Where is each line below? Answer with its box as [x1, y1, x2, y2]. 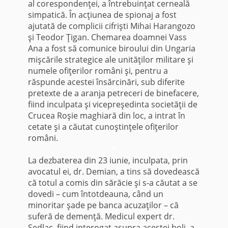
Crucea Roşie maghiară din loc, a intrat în [27, 110, 185, 122]
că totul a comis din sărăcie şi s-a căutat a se [27, 177, 197, 189]
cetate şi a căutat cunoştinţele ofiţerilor [27, 121, 179, 133]
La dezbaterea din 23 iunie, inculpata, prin [27, 155, 188, 166]
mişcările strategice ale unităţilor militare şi [27, 54, 193, 66]
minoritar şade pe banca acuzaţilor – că [27, 199, 179, 211]
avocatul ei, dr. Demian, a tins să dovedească [27, 166, 199, 178]
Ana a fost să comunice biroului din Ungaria [27, 43, 195, 54]
